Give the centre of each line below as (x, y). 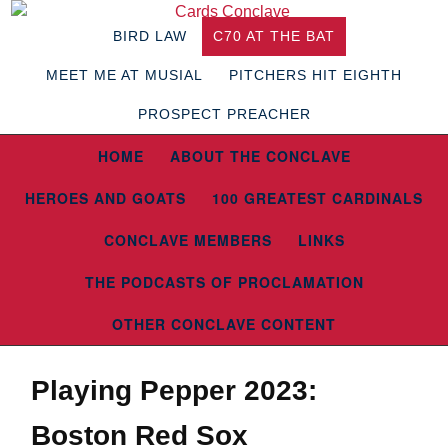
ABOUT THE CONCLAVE (260, 156)
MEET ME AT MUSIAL (124, 75)
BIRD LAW (150, 36)
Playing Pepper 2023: (174, 390)
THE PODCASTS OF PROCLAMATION (224, 282)
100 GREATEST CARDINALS (317, 198)
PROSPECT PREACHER (224, 114)
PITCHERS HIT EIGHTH (315, 75)
